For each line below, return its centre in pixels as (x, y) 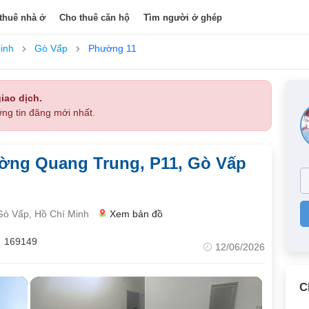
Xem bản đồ (136, 214)
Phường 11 (112, 48)
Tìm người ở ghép (183, 17)
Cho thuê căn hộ (95, 17)
